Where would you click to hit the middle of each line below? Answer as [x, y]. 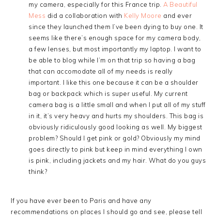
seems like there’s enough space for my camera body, [115, 38]
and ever [177, 16]
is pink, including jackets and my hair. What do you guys [117, 161]
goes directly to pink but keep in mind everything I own [116, 149]
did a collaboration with [85, 16]
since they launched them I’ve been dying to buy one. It [116, 27]
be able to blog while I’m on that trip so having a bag [112, 60]
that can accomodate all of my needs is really [101, 71]
